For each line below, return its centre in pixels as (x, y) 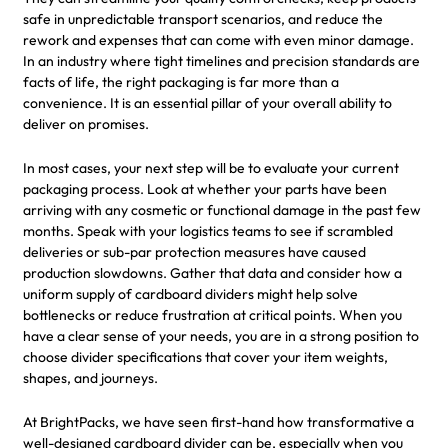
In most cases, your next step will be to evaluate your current (211, 167)
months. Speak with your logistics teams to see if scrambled (208, 230)
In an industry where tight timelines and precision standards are (221, 60)
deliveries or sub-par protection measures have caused (194, 251)
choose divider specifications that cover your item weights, (205, 356)
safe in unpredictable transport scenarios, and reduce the (203, 18)
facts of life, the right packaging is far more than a (181, 81)
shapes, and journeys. (90, 377)
